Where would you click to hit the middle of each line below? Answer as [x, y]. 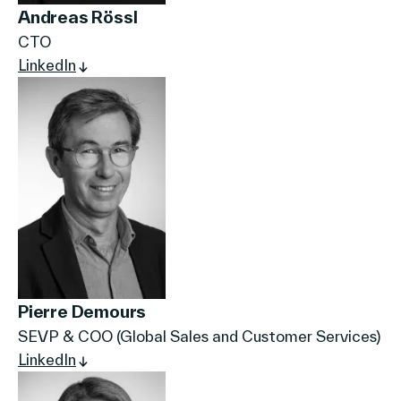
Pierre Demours [82, 311]
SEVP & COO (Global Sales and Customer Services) [199, 336]
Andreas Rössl [78, 17]
